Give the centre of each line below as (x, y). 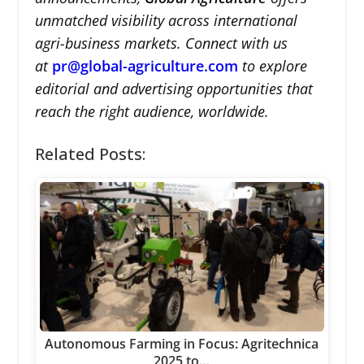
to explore (272, 65)
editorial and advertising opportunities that (173, 88)
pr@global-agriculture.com (145, 65)
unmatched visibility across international (166, 20)
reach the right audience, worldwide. (152, 111)
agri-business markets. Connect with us (161, 43)
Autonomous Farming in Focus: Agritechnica (182, 344)
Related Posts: (90, 154)
